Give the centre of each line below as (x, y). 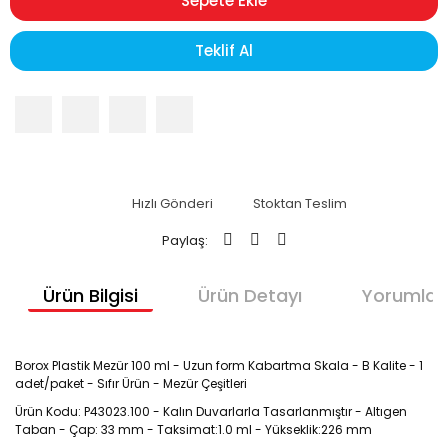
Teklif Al (224, 50)
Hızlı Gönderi (172, 203)
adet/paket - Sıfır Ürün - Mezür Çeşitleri (131, 383)
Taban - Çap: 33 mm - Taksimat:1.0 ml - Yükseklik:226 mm (193, 429)
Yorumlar (402, 295)
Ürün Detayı (249, 295)
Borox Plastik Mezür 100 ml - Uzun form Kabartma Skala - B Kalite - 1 (219, 365)
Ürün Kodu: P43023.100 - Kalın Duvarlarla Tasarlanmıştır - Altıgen (211, 411)
